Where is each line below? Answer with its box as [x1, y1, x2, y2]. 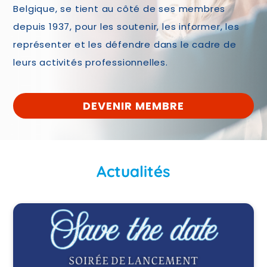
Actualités [97, 162, 170, 182]
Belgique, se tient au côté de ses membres [13, 2, 226, 15]
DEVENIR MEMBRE [82, 98, 184, 113]
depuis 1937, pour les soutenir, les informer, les [13, 20, 240, 33]
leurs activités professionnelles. [13, 56, 168, 69]
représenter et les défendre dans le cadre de [13, 38, 237, 51]
